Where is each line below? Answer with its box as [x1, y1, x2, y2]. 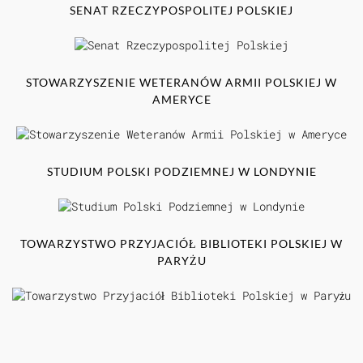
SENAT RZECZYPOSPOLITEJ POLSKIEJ [70, 2, 293, 17]
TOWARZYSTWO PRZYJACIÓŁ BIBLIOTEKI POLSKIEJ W [20, 236, 343, 250]
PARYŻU [156, 253, 207, 267]
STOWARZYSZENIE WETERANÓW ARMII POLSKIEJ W [26, 75, 337, 89]
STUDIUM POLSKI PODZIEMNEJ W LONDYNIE [46, 164, 317, 178]
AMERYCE [152, 92, 211, 106]
